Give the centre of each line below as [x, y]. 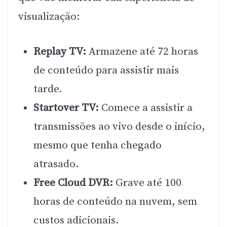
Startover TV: [66, 108]
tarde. [48, 89]
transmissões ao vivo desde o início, [119, 126]
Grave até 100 [147, 183]
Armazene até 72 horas [142, 51]
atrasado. [56, 164]
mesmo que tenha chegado [98, 145]
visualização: [49, 17]
